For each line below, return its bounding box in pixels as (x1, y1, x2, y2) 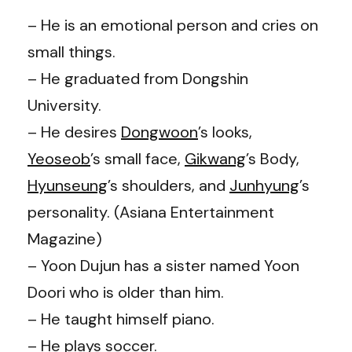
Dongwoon (121, 121, 198, 142)
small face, (104, 148, 185, 169)
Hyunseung (27, 174, 108, 196)
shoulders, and (122, 174, 229, 196)
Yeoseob (27, 148, 90, 169)
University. (27, 94, 101, 115)
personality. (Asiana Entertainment (27, 201, 274, 222)
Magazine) (27, 228, 102, 249)
